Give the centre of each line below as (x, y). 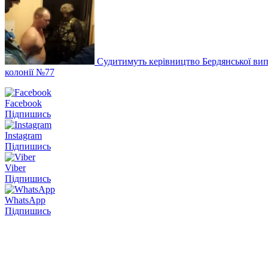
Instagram (23, 135)
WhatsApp (25, 200)
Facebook (23, 103)
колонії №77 (30, 72)
